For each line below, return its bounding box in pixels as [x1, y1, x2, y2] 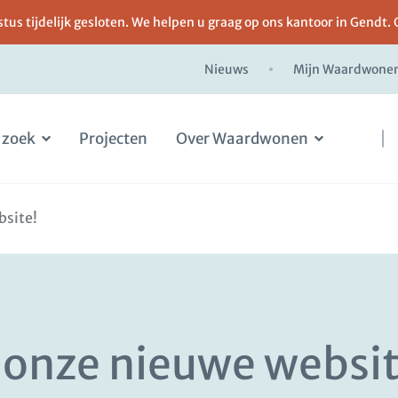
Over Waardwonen [176, 129, 308, 148]
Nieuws [204, 61, 249, 77]
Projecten [79, 129, 147, 148]
